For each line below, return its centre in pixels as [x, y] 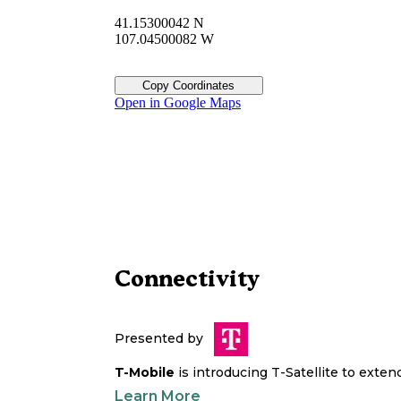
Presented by [159, 338]
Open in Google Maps [178, 103]
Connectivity [187, 279]
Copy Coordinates [189, 86]
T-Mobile [145, 373]
